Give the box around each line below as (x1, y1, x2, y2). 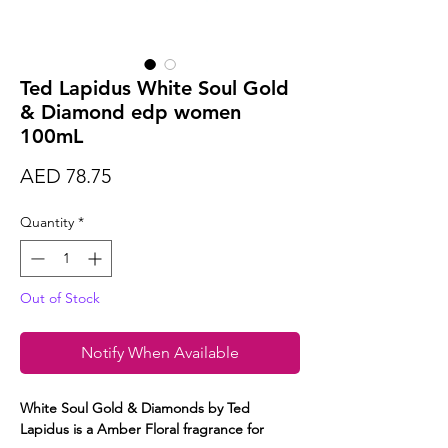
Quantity (20, 213, 74, 232)
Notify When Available (81, 343, 239, 363)
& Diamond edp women (20, 100, 241, 125)
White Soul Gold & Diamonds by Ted (20, 399, 250, 418)
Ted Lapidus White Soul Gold (20, 76, 289, 101)
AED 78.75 (20, 164, 111, 189)
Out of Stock (20, 289, 100, 308)
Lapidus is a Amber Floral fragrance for (20, 420, 264, 439)
